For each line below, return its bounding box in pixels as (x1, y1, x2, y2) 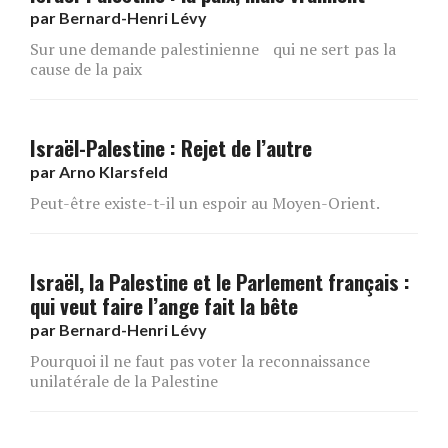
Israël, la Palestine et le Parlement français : (30, 265, 410, 297)
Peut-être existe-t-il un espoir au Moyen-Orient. (30, 191, 380, 214)
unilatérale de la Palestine (30, 369, 218, 392)
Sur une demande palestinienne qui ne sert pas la (30, 37, 396, 60)
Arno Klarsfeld (59, 161, 168, 181)
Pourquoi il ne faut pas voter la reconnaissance (30, 349, 370, 372)
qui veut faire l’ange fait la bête (30, 289, 298, 321)
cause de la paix (30, 57, 142, 80)
